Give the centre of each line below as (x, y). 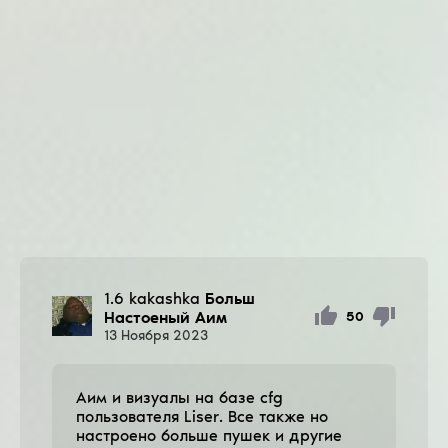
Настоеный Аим (165, 317)
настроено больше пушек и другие (209, 435)
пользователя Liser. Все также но (202, 416)
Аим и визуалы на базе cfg (179, 397)
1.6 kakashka (152, 298)
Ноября (145, 335)
